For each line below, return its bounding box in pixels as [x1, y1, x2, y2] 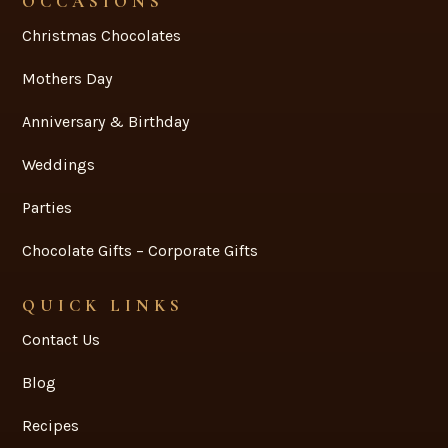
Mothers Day [22, 68, 113, 88]
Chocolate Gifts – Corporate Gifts [22, 240, 259, 260]
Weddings [22, 154, 96, 174]
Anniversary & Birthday [22, 111, 190, 131]
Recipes [22, 415, 80, 435]
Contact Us [22, 329, 101, 349]
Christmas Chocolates [22, 25, 182, 45]
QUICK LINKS [22, 294, 185, 316]
